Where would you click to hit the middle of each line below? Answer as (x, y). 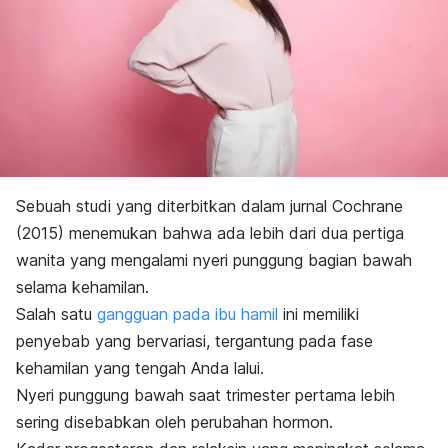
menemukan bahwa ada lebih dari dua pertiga (234, 233)
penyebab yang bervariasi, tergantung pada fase (194, 341)
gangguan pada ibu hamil (187, 314)
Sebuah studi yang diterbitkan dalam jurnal (174, 206)
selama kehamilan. (82, 287)
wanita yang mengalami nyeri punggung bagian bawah (214, 260)
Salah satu (56, 314)
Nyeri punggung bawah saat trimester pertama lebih (205, 395)
